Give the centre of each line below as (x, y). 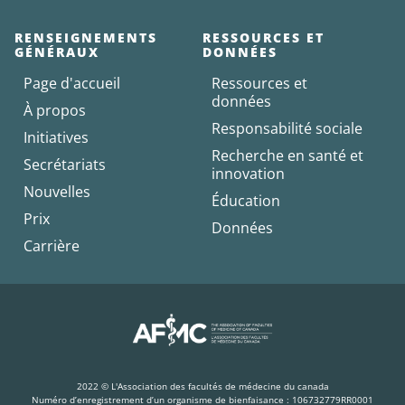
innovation (248, 173)
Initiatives (56, 137)
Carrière (52, 245)
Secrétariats (65, 164)
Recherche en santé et (287, 155)
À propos (55, 110)
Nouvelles (57, 191)
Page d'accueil (72, 83)
